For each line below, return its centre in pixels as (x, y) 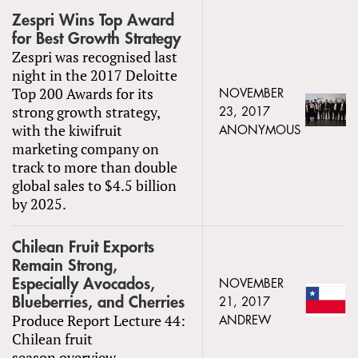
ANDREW (245, 320)
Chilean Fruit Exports (83, 247)
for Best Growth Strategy (96, 38)
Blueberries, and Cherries (98, 302)
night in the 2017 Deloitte (95, 75)
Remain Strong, (65, 265)
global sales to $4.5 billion (94, 185)
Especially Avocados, (84, 284)
